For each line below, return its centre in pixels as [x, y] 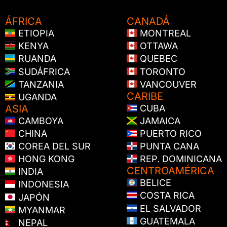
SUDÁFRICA [43, 71]
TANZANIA [40, 84]
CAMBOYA [39, 121]
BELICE [154, 183]
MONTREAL [164, 33]
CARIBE [145, 96]
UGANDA [36, 97]
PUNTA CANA [168, 146]
